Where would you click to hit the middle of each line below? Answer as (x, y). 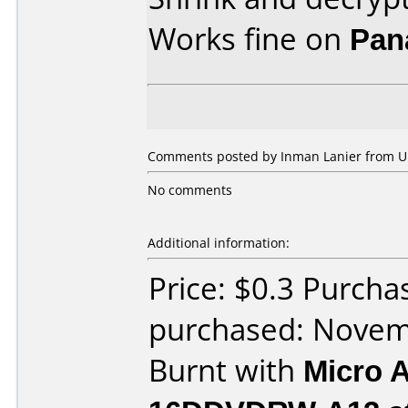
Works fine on (249, 39)
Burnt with (226, 370)
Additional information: (219, 243)
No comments (190, 190)
